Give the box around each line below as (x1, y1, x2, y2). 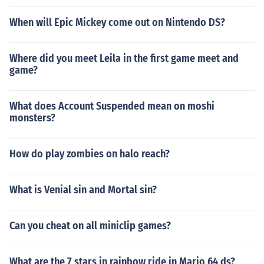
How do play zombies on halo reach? (9, 147, 170, 160)
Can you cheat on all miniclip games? (9, 219, 171, 232)
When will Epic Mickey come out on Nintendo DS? (9, 16, 225, 29)
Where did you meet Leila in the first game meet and (9, 52, 239, 65)
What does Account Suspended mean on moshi (9, 100, 214, 113)
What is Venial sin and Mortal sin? (9, 183, 157, 196)
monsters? (9, 111, 55, 124)
